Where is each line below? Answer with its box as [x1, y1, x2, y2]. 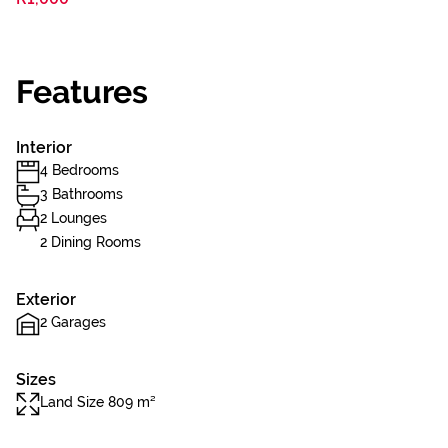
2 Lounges [40, 210, 107, 226]
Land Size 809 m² [40, 394, 156, 410]
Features [16, 73, 148, 110]
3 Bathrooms [40, 186, 123, 202]
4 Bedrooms [40, 162, 119, 178]
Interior [16, 138, 72, 157]
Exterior [16, 290, 76, 309]
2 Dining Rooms [40, 234, 141, 250]
